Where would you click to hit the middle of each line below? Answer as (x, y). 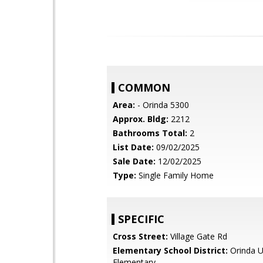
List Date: (133, 147)
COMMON (144, 87)
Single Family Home (175, 175)
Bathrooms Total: (150, 133)
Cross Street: (140, 236)
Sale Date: (134, 161)
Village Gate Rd (198, 236)
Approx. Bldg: (141, 119)
